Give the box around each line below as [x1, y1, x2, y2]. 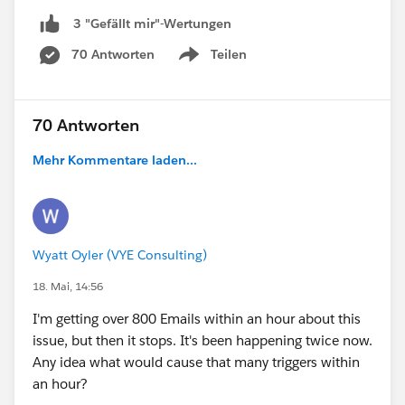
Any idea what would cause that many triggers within [33, 353, 360, 372]
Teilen [211, 46, 247, 63]
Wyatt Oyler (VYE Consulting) [33, 247, 207, 264]
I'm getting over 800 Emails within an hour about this [33, 310, 361, 328]
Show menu [174, 55, 248, 72]
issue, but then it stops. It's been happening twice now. [33, 332, 372, 350]
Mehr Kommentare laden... [33, 152, 197, 169]
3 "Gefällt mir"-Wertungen [73, 14, 231, 32]
